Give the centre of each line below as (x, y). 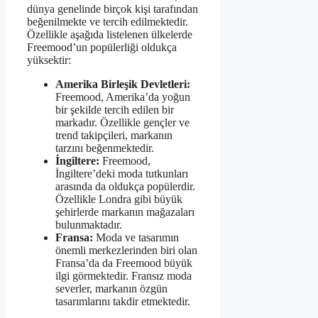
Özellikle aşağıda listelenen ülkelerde (110, 34)
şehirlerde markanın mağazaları (125, 212)
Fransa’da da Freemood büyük (124, 263)
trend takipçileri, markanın (114, 135)
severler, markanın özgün (111, 288)
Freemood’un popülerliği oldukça (102, 47)
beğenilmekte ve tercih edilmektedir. (108, 21)
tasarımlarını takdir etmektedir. (123, 301)
